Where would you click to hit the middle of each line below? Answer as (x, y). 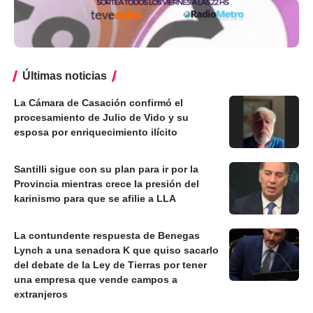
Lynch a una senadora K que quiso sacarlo (116, 250)
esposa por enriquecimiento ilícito (96, 132)
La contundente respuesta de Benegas (107, 235)
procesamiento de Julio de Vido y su (101, 117)
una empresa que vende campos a (96, 279)
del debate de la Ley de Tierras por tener (110, 264)
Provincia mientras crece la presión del (107, 183)
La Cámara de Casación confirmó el (99, 102)
